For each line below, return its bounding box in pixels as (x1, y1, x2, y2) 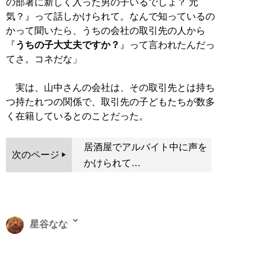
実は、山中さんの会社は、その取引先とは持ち (6, 82, 215, 93)
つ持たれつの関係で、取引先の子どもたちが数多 (6, 96, 215, 107)
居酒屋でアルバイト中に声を (83, 141, 207, 152)
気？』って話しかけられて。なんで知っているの (6, 11, 215, 21)
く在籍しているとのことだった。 (6, 110, 148, 121)
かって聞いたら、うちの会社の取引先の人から (6, 25, 205, 36)
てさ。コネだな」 (6, 53, 82, 64)
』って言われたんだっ (120, 39, 215, 50)
